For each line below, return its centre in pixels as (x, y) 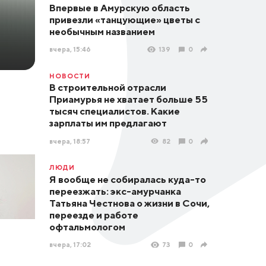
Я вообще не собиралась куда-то (127, 179)
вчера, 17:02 (70, 245)
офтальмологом (87, 227)
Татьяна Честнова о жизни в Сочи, (129, 203)
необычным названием (102, 31)
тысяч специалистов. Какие (114, 111)
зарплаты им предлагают (108, 123)
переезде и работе (94, 215)
